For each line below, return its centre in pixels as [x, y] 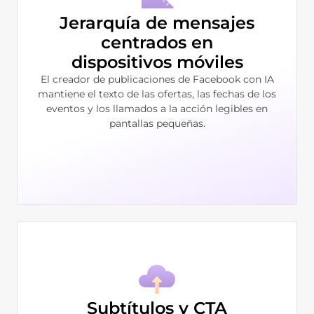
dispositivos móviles [157, 62]
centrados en [157, 42]
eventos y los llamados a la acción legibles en [157, 108]
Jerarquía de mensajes [157, 22]
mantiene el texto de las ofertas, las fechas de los [157, 94]
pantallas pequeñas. [157, 123]
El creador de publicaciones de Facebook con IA [157, 79]
